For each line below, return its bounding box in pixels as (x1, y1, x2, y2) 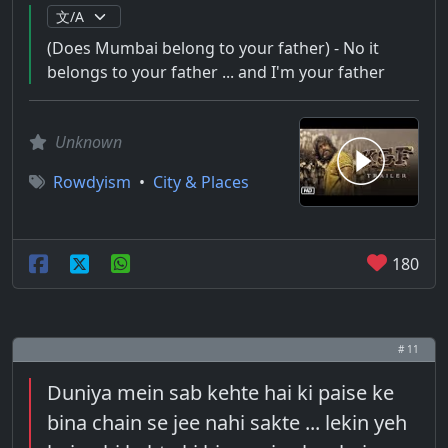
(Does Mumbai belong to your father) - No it (47, 37, 379, 59)
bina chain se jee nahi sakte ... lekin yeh (47, 409, 407, 436)
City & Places (153, 171, 249, 193)
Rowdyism (53, 171, 131, 193)
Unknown (55, 131, 122, 153)
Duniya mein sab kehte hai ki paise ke (47, 379, 394, 406)
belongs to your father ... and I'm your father (47, 61, 385, 83)
